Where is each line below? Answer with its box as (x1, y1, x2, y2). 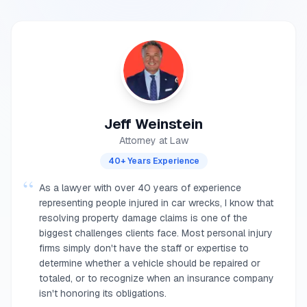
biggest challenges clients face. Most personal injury (39, 227, 273, 239)
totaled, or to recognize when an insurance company (39, 272, 274, 284)
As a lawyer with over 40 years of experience (39, 182, 241, 194)
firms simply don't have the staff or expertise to (39, 242, 249, 254)
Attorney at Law (119, 134, 188, 147)
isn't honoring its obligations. (39, 287, 167, 299)
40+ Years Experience (108, 156, 199, 167)
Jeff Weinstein (104, 115, 203, 133)
